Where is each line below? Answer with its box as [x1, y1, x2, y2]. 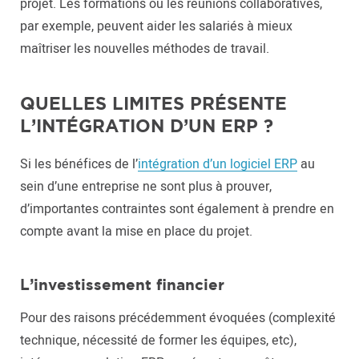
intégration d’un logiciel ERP [138, 155, 297, 174]
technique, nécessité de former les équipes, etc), [20, 331, 296, 350]
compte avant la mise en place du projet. [20, 222, 252, 241]
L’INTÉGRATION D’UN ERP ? [20, 115, 273, 135]
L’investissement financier [20, 276, 224, 293]
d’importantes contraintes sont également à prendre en [20, 200, 334, 219]
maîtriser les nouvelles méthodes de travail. [20, 39, 269, 58]
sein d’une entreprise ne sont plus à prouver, [20, 177, 272, 196]
